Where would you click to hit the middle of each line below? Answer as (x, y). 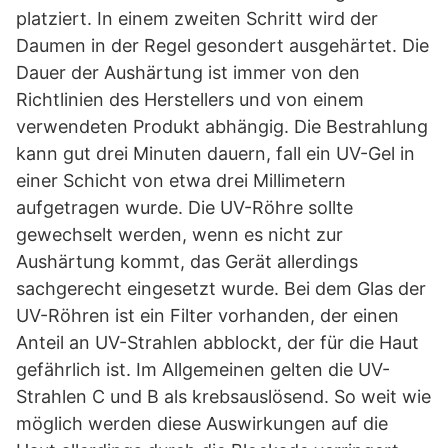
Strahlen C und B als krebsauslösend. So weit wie (223, 396)
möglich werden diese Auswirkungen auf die (202, 423)
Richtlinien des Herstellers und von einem (190, 99)
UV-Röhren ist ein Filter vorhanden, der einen (207, 315)
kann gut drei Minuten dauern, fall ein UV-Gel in (215, 153)
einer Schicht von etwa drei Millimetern (181, 180)
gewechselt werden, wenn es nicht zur (179, 234)
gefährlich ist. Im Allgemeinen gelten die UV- (203, 369)
